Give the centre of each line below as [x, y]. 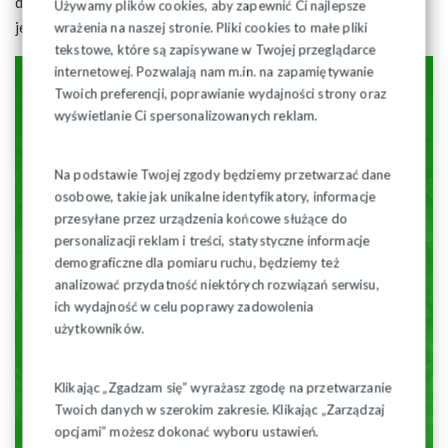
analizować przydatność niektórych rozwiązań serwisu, [217, 284]
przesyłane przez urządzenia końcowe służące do [201, 218]
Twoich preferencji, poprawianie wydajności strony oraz [220, 93]
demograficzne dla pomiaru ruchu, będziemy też [197, 262]
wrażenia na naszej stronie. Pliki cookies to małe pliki [211, 27]
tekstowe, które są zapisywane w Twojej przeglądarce [215, 49]
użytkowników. [99, 328]
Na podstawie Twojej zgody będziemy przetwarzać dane [223, 174]
